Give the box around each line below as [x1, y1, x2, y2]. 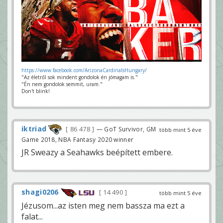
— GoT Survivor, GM [96, 124, 156, 133]
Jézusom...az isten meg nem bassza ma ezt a [21, 200, 185, 211]
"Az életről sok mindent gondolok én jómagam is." [21, 73, 138, 81]
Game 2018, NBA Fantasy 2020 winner [21, 135, 134, 144]
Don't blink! [21, 87, 50, 95]
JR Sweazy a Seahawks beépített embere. [21, 147, 173, 158]
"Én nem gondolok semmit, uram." [21, 80, 103, 88]
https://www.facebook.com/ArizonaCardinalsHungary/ [21, 66, 147, 74]
